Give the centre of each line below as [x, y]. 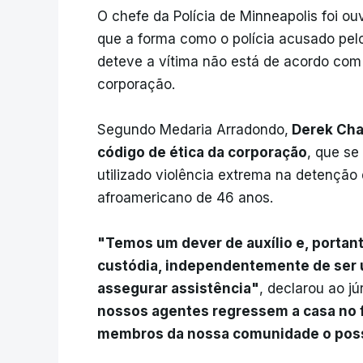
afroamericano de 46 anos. [185, 198]
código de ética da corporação [202, 153]
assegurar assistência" [178, 289]
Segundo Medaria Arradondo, [193, 130]
